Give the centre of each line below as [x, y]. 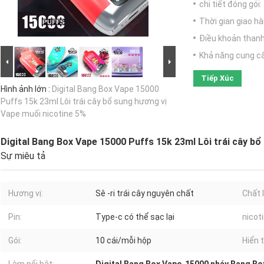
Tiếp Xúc [217, 78]
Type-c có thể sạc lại [135, 217]
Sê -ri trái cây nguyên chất [145, 194]
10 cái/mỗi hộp [123, 241]
